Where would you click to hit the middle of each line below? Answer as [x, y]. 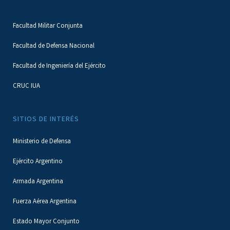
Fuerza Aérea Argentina [45, 202]
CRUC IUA [26, 87]
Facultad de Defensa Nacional [54, 46]
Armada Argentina [38, 182]
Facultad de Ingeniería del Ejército [59, 66]
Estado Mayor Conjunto [46, 222]
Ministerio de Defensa [42, 142]
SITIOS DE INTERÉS [46, 120]
